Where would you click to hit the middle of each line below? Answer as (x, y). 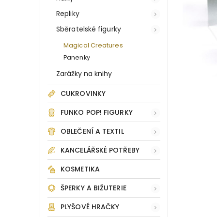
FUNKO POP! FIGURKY (97, 112)
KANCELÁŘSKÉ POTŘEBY (100, 150)
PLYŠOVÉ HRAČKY (90, 207)
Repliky (68, 14)
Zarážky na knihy (84, 74)
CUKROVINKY (83, 93)
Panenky (77, 57)
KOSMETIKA (80, 169)
